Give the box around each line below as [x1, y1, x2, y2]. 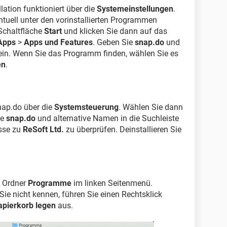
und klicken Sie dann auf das [62, 26, 167, 36]
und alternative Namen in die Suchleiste [35, 113, 179, 123]
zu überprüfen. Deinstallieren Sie [64, 125, 181, 134]
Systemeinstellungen [97, 4, 173, 14]
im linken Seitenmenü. [71, 178, 153, 188]
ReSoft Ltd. [23, 125, 64, 134]
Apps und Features [24, 37, 93, 47]
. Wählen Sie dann [119, 102, 183, 112]
